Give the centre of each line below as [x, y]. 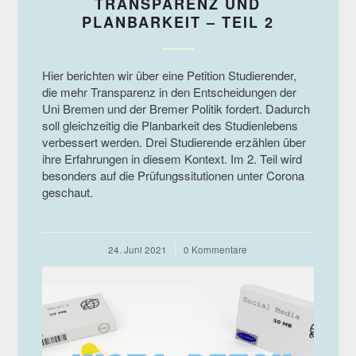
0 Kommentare [216, 249]
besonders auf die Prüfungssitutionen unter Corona [173, 175]
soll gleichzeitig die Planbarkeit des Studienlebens [170, 125]
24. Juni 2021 [138, 249]
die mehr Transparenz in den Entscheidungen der [169, 91]
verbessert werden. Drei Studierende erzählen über [174, 141]
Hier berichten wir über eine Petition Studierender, [169, 75]
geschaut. [67, 192]
